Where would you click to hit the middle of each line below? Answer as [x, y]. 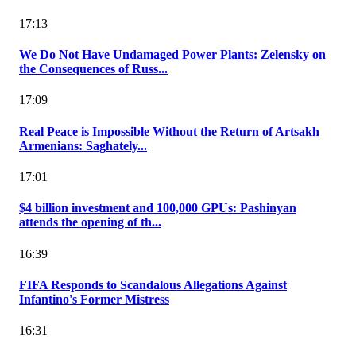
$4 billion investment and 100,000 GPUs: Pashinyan [158, 208]
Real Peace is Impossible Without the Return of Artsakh [169, 131]
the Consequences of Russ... [93, 69]
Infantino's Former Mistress [94, 299]
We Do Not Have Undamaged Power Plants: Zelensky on [172, 55]
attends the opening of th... [90, 222]
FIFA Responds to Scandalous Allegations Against [153, 284]
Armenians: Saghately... [83, 145]
